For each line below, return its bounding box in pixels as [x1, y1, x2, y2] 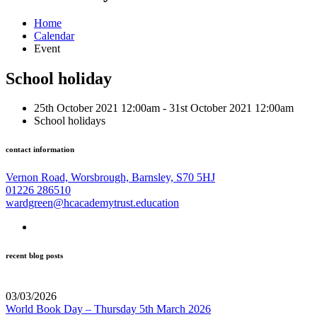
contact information [6, 145, 74, 154]
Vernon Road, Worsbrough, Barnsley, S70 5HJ [6, 171, 215, 184]
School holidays [34, 115, 105, 127]
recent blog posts [6, 251, 63, 260]
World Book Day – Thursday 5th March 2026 [6, 303, 211, 316]
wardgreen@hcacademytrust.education [6, 197, 179, 209]
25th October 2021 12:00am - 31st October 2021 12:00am [34, 102, 294, 115]
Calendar [34, 29, 74, 42]
